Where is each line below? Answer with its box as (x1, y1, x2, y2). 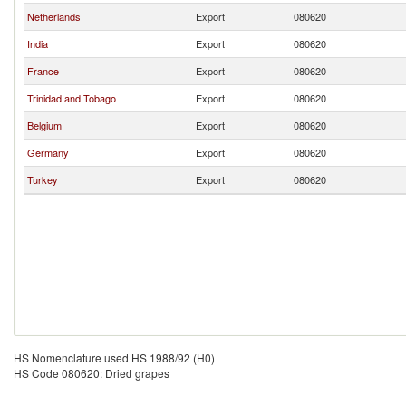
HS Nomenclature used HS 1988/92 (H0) (14, 350, 215, 365)
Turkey (27, 172, 58, 187)
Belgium (27, 118, 62, 132)
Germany (27, 145, 69, 159)
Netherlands (27, 9, 81, 24)
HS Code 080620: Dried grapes (14, 365, 169, 381)
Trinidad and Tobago (27, 91, 116, 105)
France (27, 63, 59, 78)
